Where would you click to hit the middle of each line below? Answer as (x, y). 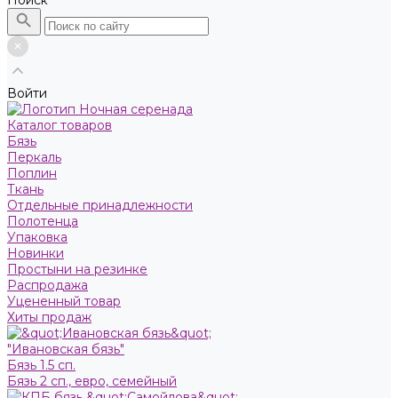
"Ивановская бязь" (66, 349)
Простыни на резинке (77, 269)
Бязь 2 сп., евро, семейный (92, 381)
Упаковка (37, 237)
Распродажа (48, 285)
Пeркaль (34, 157)
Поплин (32, 173)
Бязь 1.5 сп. (41, 365)
